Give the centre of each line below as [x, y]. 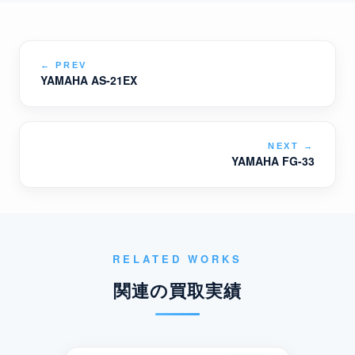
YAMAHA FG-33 [273, 161]
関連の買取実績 [177, 290]
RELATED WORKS [177, 259]
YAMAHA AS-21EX [89, 80]
